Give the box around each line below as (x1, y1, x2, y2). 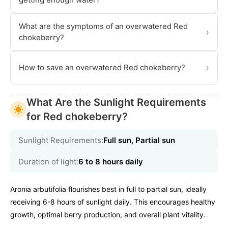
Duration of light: (18, 156, 78, 166)
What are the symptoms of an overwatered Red (19, 21, 188, 31)
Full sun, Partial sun (103, 135, 175, 145)
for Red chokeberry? (26, 110, 128, 123)
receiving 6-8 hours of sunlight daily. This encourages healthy (10, 197, 215, 206)
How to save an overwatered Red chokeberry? (19, 62, 185, 72)
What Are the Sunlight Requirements (26, 96, 206, 108)
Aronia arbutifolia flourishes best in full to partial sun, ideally (10, 184, 207, 193)
